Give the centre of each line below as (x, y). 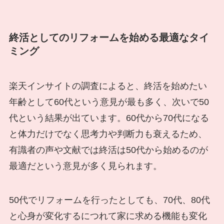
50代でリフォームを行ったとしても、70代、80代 (109, 200)
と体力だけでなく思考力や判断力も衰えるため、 (108, 134)
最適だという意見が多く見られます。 (85, 166)
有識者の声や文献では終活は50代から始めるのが (108, 150)
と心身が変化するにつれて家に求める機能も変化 (108, 216)
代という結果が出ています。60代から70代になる (109, 118)
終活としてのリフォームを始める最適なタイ (109, 38)
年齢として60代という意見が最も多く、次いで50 (109, 102)
